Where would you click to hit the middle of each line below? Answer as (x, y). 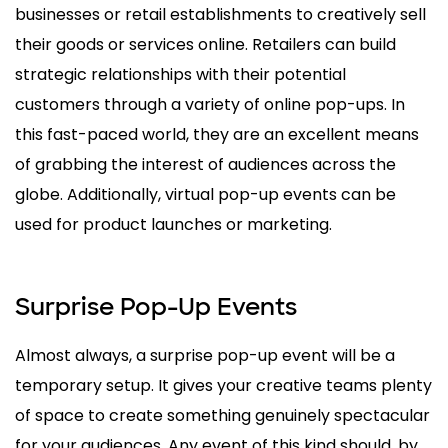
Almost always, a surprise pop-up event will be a (205, 356)
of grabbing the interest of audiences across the (205, 165)
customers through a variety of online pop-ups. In (210, 105)
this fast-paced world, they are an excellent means (217, 135)
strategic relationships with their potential (180, 75)
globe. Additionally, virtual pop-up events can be (205, 195)
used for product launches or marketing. (173, 225)
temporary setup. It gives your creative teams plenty (223, 386)
